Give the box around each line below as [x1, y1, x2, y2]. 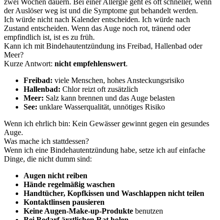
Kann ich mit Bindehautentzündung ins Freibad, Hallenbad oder [4, 42, 202, 50]
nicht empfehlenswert [55, 59, 126, 68]
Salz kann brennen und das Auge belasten [44, 94, 175, 102]
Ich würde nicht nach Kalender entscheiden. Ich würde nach [4, 15, 190, 24]
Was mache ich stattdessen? [4, 137, 89, 145]
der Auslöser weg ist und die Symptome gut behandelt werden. [4, 6, 198, 15]
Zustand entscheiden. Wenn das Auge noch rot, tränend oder [4, 24, 191, 32]
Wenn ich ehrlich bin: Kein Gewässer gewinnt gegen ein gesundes [4, 119, 209, 128]
